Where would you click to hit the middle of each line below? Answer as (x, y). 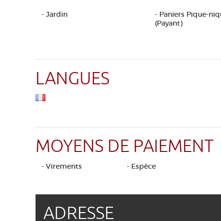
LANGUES (73, 79)
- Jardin (55, 14)
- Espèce (141, 166)
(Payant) (169, 23)
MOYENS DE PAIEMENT (125, 146)
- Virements (62, 166)
